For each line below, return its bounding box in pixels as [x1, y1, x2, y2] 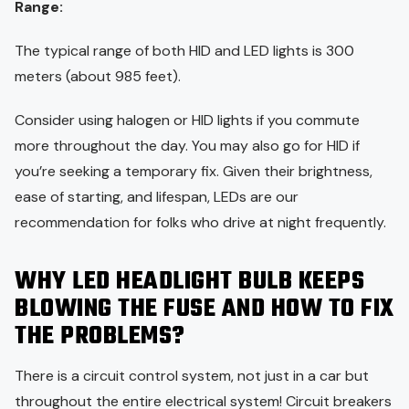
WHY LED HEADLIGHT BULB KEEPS [15, 263, 364, 302]
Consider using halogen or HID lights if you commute [15, 110, 360, 131]
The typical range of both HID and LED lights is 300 [15, 41, 354, 61]
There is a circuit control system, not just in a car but [15, 366, 369, 386]
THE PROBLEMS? [15, 318, 185, 357]
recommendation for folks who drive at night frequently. [15, 213, 386, 233]
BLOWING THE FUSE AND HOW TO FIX [15, 290, 394, 330]
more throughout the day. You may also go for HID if [15, 136, 360, 156]
